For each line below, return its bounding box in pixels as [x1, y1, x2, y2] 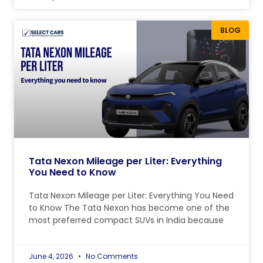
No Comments [84, 251, 138, 262]
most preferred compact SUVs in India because [29, 214, 224, 227]
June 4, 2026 [29, 251, 75, 262]
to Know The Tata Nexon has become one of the [29, 202, 230, 214]
